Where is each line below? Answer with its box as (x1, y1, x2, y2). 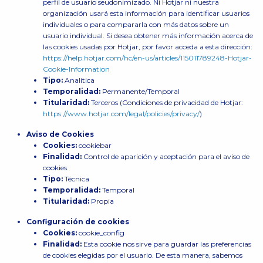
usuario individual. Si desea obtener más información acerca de (42, 31, 253, 40)
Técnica (64, 174, 89, 183)
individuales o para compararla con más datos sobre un (42, 20, 229, 29)
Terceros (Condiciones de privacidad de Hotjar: (90, 98, 243, 107)
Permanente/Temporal (102, 87, 180, 96)
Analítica (64, 76, 95, 85)
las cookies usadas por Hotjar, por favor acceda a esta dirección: (42, 42, 252, 51)
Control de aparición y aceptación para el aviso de (83, 152, 249, 161)
